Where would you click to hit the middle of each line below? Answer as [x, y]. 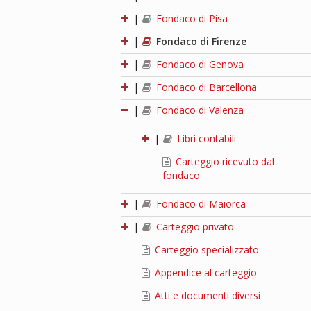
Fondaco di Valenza [199, 110]
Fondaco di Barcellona [205, 87]
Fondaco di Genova [199, 64]
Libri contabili [205, 138]
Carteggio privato [194, 226]
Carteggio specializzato [206, 249]
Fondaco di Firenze [200, 41]
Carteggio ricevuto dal [224, 161]
